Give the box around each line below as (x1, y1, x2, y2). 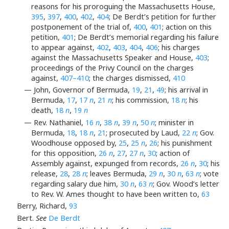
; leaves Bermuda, (86, 168, 149, 178)
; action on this (162, 21, 212, 32)
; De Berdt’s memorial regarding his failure (74, 32, 219, 42)
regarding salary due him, (31, 178, 121, 189)
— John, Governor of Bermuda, (24, 85, 132, 95)
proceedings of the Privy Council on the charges (31, 62, 194, 73)
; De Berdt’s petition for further (109, 11, 217, 21)
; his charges (158, 42, 200, 52)
